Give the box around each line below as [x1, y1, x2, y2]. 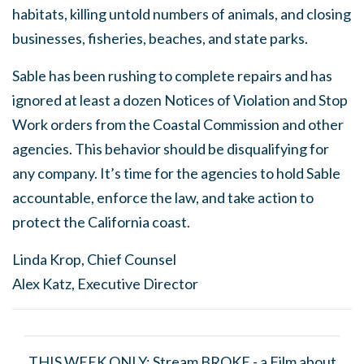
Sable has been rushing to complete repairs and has [12, 67, 332, 85]
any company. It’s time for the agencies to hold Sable [12, 164, 340, 183]
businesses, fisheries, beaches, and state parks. [12, 29, 308, 48]
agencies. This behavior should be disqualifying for [12, 140, 329, 158]
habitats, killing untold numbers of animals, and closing [12, 5, 351, 24]
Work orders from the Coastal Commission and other [12, 115, 344, 134]
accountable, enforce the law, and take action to [12, 188, 314, 207]
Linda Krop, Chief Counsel [12, 250, 176, 269]
